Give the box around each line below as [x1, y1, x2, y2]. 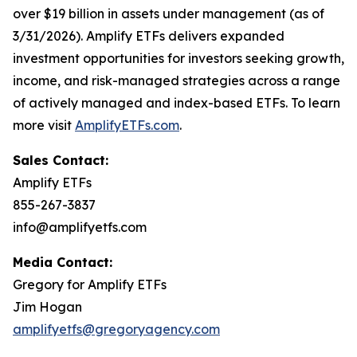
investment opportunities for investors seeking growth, [13, 50, 344, 66]
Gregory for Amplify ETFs [13, 277, 167, 292]
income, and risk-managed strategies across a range [13, 73, 340, 88]
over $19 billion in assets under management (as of [13, 6, 324, 22]
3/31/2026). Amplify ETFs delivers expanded [13, 28, 284, 44]
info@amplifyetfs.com [13, 219, 147, 235]
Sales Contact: [13, 152, 108, 168]
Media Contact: [13, 254, 112, 270]
